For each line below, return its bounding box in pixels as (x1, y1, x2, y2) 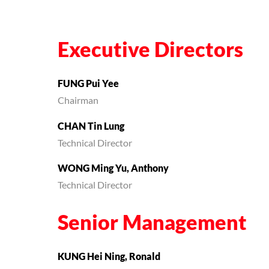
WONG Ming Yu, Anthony (58, 163, 169, 174)
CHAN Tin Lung (58, 121, 124, 131)
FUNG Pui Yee (58, 79, 119, 89)
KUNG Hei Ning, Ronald (58, 252, 160, 262)
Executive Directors (58, 41, 243, 61)
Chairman (58, 96, 98, 106)
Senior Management (58, 213, 247, 234)
